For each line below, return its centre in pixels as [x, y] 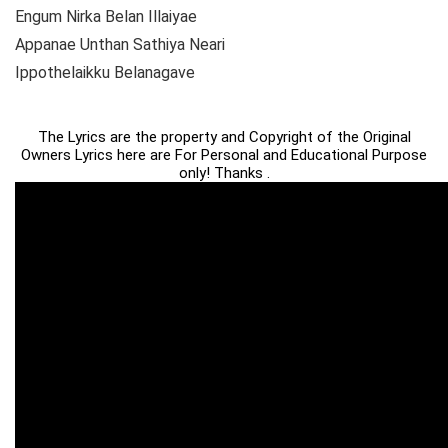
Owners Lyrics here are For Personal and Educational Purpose [224, 155]
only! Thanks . [224, 173]
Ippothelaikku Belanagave [105, 73]
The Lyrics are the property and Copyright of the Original [224, 137]
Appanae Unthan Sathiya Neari [120, 45]
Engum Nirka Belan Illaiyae [106, 17]
